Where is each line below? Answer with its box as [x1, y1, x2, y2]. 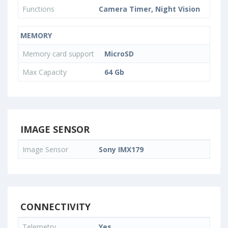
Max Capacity [22, 67, 67, 77]
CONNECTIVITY [18, 200, 91, 213]
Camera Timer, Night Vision [99, 4, 200, 14]
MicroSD [104, 48, 134, 59]
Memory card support [22, 48, 96, 59]
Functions [22, 4, 54, 14]
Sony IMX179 [99, 144, 144, 154]
